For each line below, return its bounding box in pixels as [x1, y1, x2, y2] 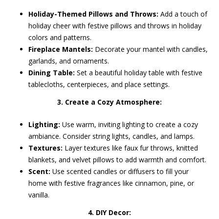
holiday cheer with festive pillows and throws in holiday [28, 21, 202, 30]
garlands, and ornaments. [28, 56, 109, 66]
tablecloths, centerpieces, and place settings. [28, 80, 170, 89]
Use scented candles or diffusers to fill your [50, 167, 189, 176]
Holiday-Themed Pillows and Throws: [28, 9, 159, 19]
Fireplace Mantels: [28, 44, 93, 54]
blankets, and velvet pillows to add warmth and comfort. [28, 155, 207, 164]
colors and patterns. [28, 33, 92, 42]
